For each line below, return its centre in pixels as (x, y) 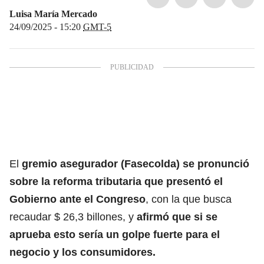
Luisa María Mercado (53, 14)
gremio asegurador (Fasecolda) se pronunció (134, 164)
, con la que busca (189, 199)
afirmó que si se (177, 217)
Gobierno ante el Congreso (77, 199)
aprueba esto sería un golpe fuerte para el (115, 234)
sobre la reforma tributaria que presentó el (116, 181)
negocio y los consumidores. (82, 252)
